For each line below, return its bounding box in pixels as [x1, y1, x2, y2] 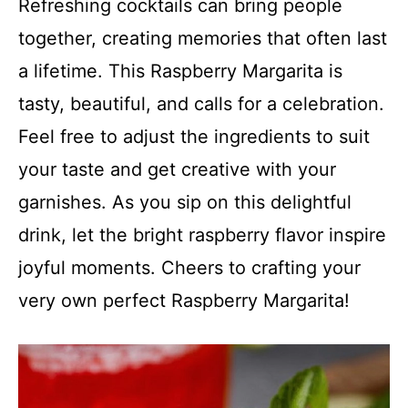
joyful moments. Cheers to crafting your [18, 257, 361, 279]
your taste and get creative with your [18, 158, 336, 180]
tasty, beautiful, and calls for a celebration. [18, 93, 384, 115]
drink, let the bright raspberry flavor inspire [18, 224, 386, 246]
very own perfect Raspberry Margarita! [18, 290, 350, 311]
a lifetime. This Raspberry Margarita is [18, 60, 342, 82]
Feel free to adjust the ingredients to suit [18, 126, 370, 148]
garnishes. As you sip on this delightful [18, 191, 352, 213]
